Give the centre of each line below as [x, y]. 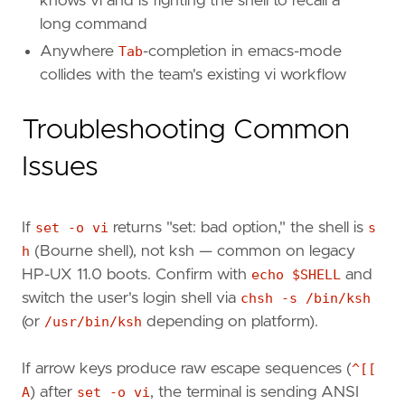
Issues [60, 168]
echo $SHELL [296, 275]
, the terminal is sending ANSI [254, 392]
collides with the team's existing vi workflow [193, 75]
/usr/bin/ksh [93, 322]
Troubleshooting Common [186, 131]
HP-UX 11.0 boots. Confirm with [137, 275]
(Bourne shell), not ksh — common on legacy [193, 252]
